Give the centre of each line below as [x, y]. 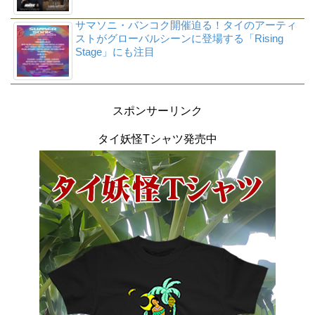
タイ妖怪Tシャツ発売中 [157, 139]
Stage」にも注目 [115, 51]
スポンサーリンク [157, 110]
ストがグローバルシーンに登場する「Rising [179, 38]
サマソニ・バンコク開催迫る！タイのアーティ [186, 25]
